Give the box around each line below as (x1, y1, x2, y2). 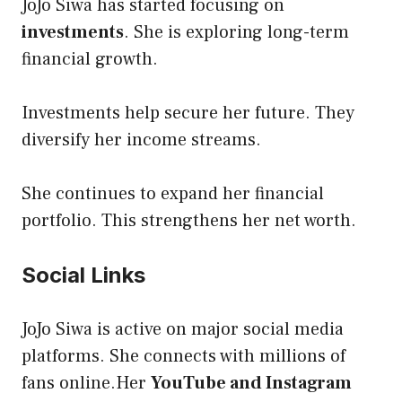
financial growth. (22, 47, 158, 71)
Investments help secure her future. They (22, 100, 354, 125)
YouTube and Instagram (151, 371, 352, 395)
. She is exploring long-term (124, 20, 349, 44)
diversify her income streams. (22, 127, 261, 152)
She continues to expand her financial (22, 181, 324, 205)
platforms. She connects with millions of (22, 344, 345, 368)
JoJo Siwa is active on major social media (22, 317, 344, 341)
